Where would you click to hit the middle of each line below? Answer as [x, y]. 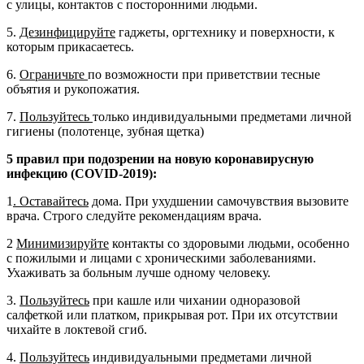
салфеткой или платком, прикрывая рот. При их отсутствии [172, 314]
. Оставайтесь [51, 201]
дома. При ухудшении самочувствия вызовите [219, 201]
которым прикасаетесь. [70, 46]
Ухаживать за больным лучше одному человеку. [139, 272]
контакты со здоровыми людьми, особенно [229, 243]
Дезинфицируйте [67, 32]
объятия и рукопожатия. [73, 89]
